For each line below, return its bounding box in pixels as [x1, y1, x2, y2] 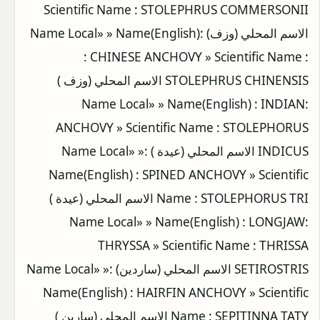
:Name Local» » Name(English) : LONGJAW [69, 213, 305, 230]
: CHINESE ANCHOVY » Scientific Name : [84, 48, 309, 65]
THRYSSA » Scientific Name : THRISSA [98, 236, 309, 254]
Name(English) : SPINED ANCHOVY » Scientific [49, 166, 309, 183]
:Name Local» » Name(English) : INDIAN [81, 95, 305, 112]
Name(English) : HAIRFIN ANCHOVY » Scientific [43, 284, 309, 301]
